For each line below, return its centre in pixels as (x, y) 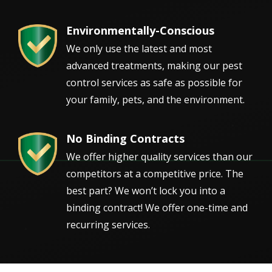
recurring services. (108, 224)
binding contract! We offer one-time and (157, 207)
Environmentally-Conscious (140, 30)
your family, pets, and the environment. (155, 99)
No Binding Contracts (125, 138)
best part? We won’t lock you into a (146, 190)
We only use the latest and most (139, 48)
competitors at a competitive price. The (155, 173)
